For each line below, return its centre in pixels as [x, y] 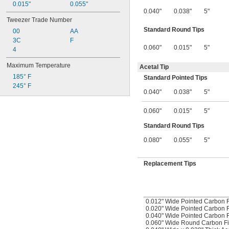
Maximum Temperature [39, 65]
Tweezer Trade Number [39, 20]
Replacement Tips [170, 163]
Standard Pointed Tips [176, 77]
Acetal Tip [154, 67]
